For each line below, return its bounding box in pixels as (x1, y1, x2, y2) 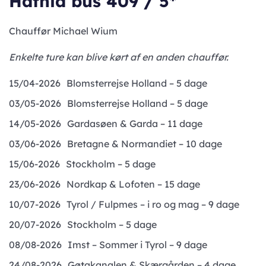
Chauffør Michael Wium (9, 25, 118, 37)
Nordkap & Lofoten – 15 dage (66, 178, 200, 190)
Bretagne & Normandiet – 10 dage (67, 138, 222, 150)
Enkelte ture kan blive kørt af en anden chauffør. (9, 51, 229, 63)
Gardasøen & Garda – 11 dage (67, 118, 202, 129)
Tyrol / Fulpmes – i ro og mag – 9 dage (66, 198, 239, 210)
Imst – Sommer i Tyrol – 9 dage (68, 239, 207, 251)
